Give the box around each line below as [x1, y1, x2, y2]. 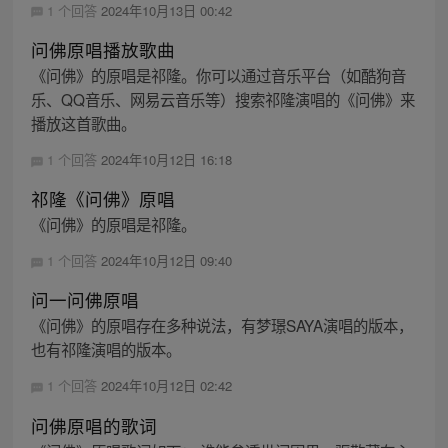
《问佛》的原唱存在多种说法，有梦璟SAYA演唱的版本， [30, 314, 413, 337]
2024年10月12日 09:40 [100, 251, 232, 271]
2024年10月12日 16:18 [100, 149, 232, 169]
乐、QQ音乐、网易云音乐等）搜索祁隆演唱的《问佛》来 [30, 87, 415, 110]
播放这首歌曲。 [30, 111, 136, 134]
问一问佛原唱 [30, 287, 139, 313]
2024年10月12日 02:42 [100, 376, 232, 396]
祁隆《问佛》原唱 [30, 186, 175, 212]
